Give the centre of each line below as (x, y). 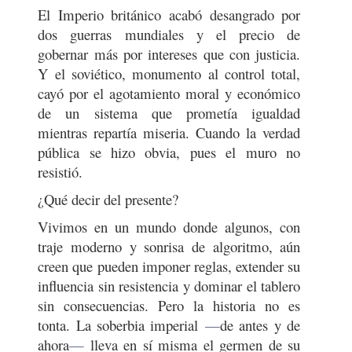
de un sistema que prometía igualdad (169, 113)
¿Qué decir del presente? (108, 199)
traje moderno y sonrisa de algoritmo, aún (169, 246)
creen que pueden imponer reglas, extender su (169, 266)
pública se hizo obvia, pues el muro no (169, 152)
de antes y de (260, 325)
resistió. (63, 172)
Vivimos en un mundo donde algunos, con (169, 227)
